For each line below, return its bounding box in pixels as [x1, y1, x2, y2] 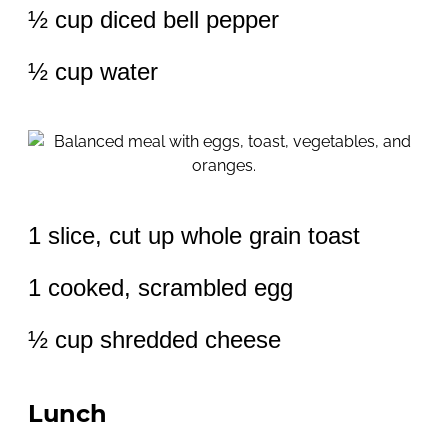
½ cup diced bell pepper [28, 6, 279, 34]
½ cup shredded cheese [28, 326, 281, 354]
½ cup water [28, 58, 158, 86]
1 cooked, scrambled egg [28, 274, 293, 302]
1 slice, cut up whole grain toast [28, 222, 360, 250]
